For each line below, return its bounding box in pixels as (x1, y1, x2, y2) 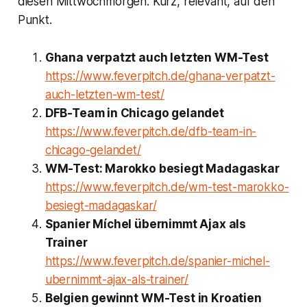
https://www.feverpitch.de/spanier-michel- (45, 254, 270, 269)
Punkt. (17, 13, 52, 27)
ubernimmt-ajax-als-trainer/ (45, 273, 189, 287)
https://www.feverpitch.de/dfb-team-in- (45, 125, 257, 139)
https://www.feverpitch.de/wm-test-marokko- (45, 180, 289, 195)
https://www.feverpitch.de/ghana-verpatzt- (45, 69, 275, 84)
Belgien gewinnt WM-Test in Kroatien (45, 291, 262, 306)
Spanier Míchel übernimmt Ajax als (45, 217, 247, 232)
